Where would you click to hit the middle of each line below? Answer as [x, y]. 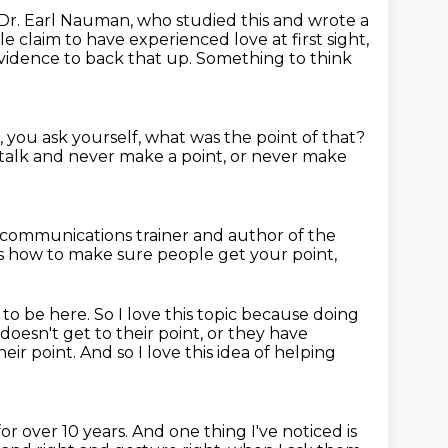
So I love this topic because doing [226, 314]
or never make [288, 156]
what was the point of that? [255, 137]
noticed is [319, 431]
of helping [295, 352]
